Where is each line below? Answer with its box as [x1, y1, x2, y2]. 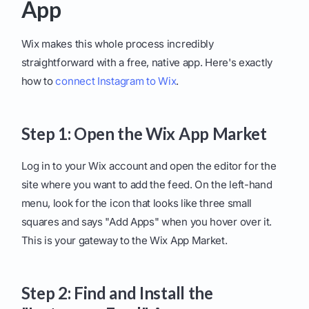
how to [21, 74, 56, 88]
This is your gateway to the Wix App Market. [21, 234, 228, 248]
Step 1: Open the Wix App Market [21, 123, 267, 144]
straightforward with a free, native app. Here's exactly [21, 56, 272, 70]
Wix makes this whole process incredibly [21, 37, 214, 51]
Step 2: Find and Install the [21, 283, 213, 303]
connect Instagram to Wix [55, 74, 177, 88]
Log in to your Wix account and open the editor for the [21, 159, 277, 173]
